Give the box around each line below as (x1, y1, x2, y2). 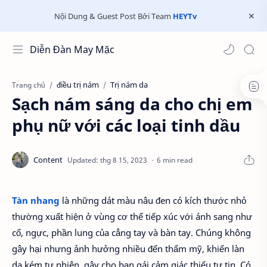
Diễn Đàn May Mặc (30, 43, 114, 56)
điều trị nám (57, 79, 99, 90)
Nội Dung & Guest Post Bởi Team (54, 10, 173, 21)
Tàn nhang (12, 194, 60, 206)
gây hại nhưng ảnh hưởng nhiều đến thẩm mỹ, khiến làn (12, 243, 244, 254)
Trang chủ (12, 80, 45, 89)
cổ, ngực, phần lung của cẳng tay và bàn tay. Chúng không (12, 226, 251, 238)
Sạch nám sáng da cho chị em (12, 92, 253, 115)
